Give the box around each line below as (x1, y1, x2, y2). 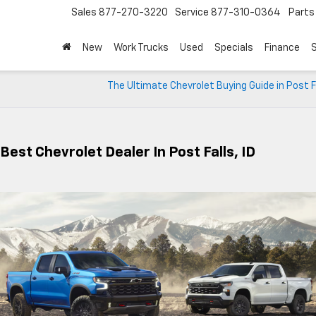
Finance (265, 43, 300, 54)
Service (175, 8, 209, 18)
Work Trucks (114, 43, 169, 54)
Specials (214, 43, 253, 54)
